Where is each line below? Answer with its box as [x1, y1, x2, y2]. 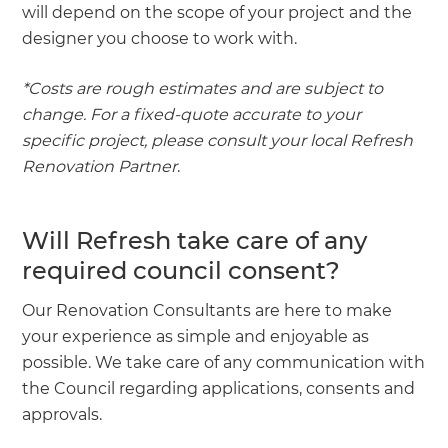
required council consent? [22, 255, 347, 285]
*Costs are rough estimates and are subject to [22, 78, 384, 98]
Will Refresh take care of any [22, 225, 368, 255]
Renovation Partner [22, 156, 178, 176]
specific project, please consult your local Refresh [22, 130, 414, 150]
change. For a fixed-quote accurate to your [22, 104, 362, 124]
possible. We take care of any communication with [22, 352, 426, 372]
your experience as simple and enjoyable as [22, 326, 370, 346]
